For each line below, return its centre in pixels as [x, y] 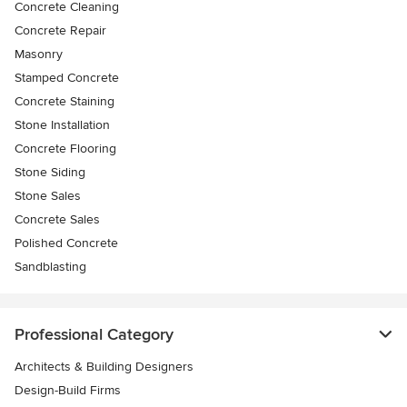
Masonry [39, 54]
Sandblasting [50, 266]
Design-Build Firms [68, 390]
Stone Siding [50, 172]
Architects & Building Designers [104, 366]
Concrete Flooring [65, 148]
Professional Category [94, 334]
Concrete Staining [65, 101]
